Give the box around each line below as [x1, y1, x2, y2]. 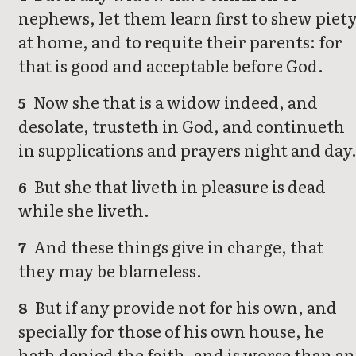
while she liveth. [18, 198, 149, 222]
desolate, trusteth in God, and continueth [18, 114, 345, 138]
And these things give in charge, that [30, 234, 324, 259]
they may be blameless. [18, 258, 202, 283]
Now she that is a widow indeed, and [30, 90, 319, 114]
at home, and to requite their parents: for [18, 29, 342, 54]
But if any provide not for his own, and [32, 295, 338, 319]
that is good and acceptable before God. [18, 53, 323, 78]
